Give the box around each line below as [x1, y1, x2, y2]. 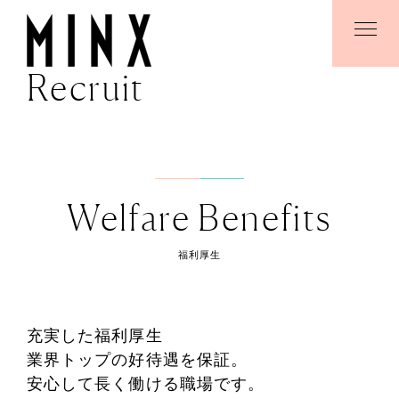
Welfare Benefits [67, 196, 332, 239]
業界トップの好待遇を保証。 [27, 351, 248, 369]
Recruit [27, 66, 145, 110]
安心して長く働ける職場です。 [27, 375, 265, 393]
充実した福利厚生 [27, 327, 163, 345]
